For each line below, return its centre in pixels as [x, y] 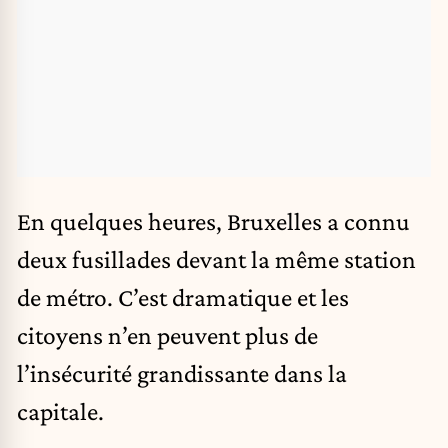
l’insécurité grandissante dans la [182, 373]
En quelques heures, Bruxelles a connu [213, 221]
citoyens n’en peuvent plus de [167, 335]
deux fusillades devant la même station [216, 259]
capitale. [60, 411]
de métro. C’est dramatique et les [183, 297]
